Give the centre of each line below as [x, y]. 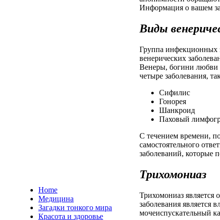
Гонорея [173, 102]
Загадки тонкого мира [75, 207]
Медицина [56, 199]
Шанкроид [177, 110]
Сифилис [175, 93]
